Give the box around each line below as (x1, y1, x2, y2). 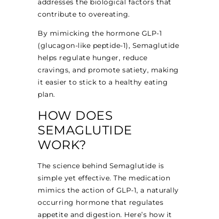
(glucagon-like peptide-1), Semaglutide (38, 41, 179, 50)
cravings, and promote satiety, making (38, 66, 179, 75)
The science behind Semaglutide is (38, 161, 164, 170)
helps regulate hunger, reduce (38, 53, 148, 63)
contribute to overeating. (38, 10, 130, 19)
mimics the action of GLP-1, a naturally (38, 185, 179, 195)
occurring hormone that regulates (38, 197, 164, 207)
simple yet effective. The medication (38, 173, 171, 182)
